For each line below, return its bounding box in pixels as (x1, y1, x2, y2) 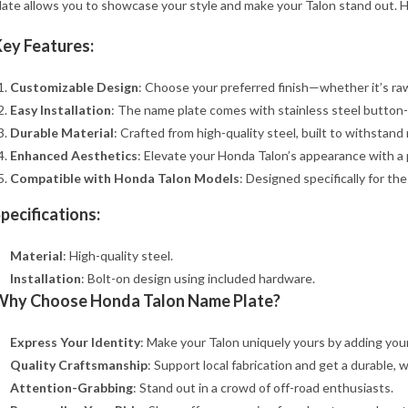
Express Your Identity (10, 334, 140, 350)
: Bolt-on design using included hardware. (81, 270, 315, 286)
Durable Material (10, 125, 114, 140)
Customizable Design (10, 79, 138, 95)
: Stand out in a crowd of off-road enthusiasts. (133, 380, 393, 395)
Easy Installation (10, 102, 111, 117)
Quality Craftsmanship (10, 357, 148, 372)
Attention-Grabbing (10, 380, 133, 395)
